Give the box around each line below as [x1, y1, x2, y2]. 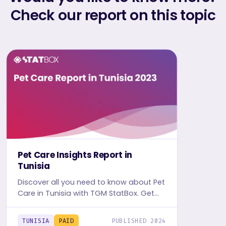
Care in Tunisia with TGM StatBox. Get [18, 188, 154, 199]
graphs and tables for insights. [18, 210, 130, 221]
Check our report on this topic [10, 6, 216, 25]
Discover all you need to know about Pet [18, 177, 165, 188]
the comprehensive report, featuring [18, 199, 151, 210]
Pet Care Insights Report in [18, 149, 132, 161]
